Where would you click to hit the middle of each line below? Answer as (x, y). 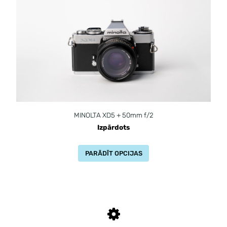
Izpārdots (113, 127)
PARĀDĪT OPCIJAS (113, 153)
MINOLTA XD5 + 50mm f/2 (113, 115)
